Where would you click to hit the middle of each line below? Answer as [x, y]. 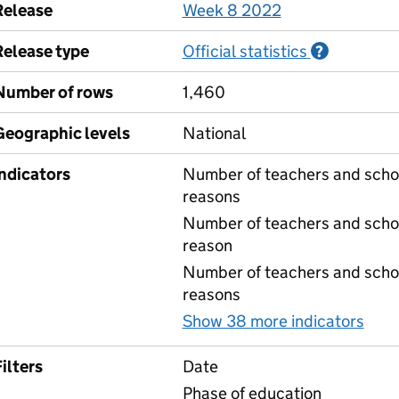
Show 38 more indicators [273, 321]
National [214, 133]
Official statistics [244, 51]
